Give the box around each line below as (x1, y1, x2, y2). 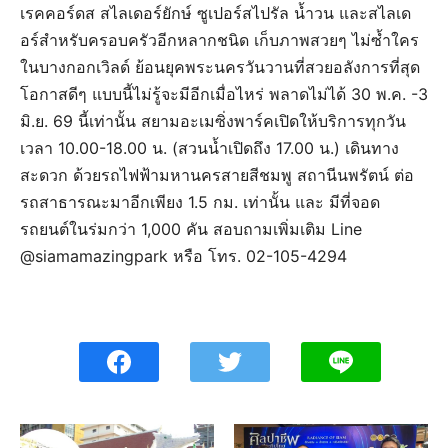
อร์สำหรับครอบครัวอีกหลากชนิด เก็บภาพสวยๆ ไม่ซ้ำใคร (20, 29, 419, 50)
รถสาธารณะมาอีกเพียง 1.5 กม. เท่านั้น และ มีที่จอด (20, 191, 380, 212)
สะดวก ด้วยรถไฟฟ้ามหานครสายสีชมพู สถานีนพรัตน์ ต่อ (20, 164, 414, 185)
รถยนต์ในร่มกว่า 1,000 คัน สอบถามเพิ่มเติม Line (20, 218, 362, 239)
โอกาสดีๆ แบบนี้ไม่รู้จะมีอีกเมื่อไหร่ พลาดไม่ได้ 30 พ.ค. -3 (20, 83, 428, 104)
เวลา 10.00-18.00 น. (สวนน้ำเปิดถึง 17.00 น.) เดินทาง (20, 137, 399, 158)
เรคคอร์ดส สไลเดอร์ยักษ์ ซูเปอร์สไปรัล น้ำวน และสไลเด (20, 2, 411, 23)
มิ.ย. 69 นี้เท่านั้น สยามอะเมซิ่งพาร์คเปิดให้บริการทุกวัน (20, 110, 406, 131)
